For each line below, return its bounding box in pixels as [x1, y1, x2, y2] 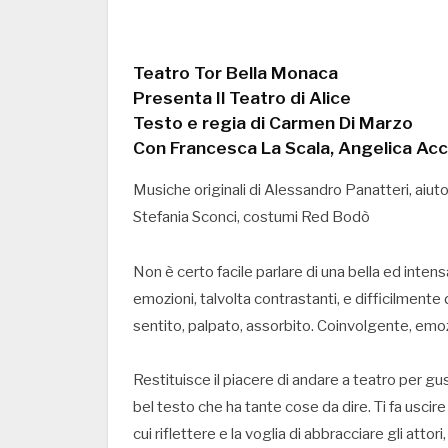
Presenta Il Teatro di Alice [133, 86, 351, 108]
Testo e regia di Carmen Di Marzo [133, 111, 413, 133]
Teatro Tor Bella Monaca [133, 61, 338, 83]
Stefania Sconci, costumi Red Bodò [133, 207, 370, 226]
